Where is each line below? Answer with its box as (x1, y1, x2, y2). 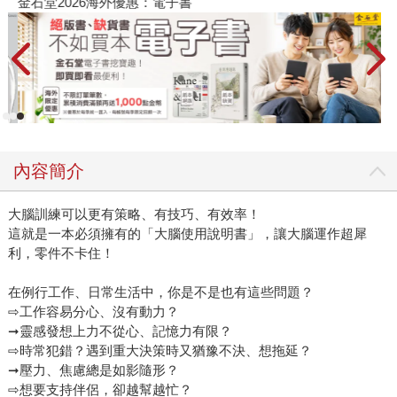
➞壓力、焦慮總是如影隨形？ (7, 362, 179, 378)
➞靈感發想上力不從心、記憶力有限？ (7, 323, 232, 339)
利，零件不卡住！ (7, 245, 114, 261)
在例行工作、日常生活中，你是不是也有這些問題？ (7, 284, 314, 300)
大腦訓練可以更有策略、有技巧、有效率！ (7, 206, 261, 222)
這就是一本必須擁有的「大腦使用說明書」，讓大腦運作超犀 (7, 226, 367, 242)
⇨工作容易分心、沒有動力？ (7, 304, 179, 320)
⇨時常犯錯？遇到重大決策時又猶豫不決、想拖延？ (7, 343, 312, 359)
